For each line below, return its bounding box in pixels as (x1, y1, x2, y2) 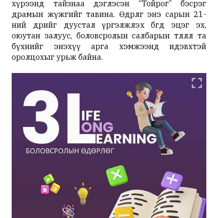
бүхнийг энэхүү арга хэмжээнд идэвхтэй (12, 41, 206, 51)
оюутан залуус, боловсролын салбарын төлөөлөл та (12, 31, 206, 40)
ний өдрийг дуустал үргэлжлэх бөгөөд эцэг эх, (12, 20, 206, 30)
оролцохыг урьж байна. (12, 52, 103, 62)
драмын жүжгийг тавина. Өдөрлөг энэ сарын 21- (12, 9, 206, 19)
